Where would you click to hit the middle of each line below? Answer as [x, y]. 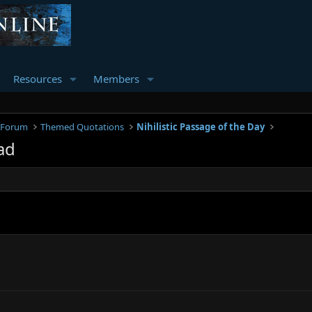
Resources [37, 79]
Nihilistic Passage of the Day [201, 127]
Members [116, 79]
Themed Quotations [83, 127]
